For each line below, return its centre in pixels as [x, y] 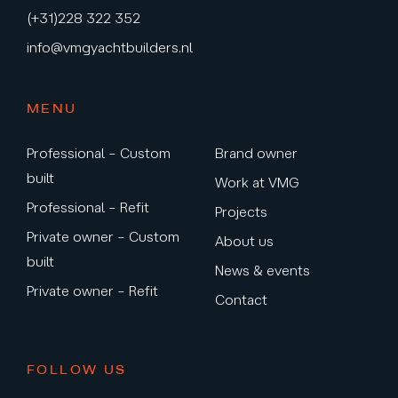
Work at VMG [257, 183]
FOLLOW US [77, 370]
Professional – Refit [88, 207]
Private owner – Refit [92, 291]
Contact [241, 300]
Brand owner [256, 153]
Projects [241, 212]
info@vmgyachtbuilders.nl [110, 48]
